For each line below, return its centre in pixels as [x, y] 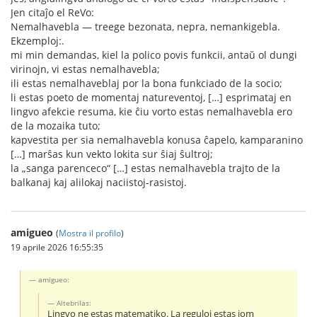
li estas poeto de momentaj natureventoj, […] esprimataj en [151, 97]
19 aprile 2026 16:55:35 [57, 247]
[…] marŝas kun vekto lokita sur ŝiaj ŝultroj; [112, 154]
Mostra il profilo [90, 233]
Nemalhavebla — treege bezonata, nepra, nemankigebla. [145, 27]
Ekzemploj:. [38, 41]
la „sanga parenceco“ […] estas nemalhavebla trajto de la [145, 168]
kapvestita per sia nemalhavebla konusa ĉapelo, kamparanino [157, 140]
